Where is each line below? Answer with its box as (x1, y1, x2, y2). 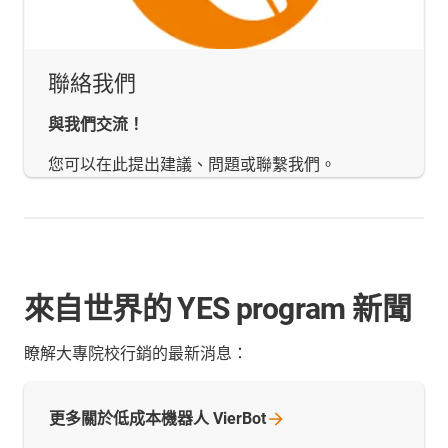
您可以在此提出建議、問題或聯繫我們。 (48, 155, 336, 175)
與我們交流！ (48, 115, 144, 135)
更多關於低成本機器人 (49, 409, 213, 429)
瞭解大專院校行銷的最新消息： (24, 344, 248, 364)
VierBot (213, 409, 266, 429)
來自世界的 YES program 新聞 (24, 291, 411, 327)
